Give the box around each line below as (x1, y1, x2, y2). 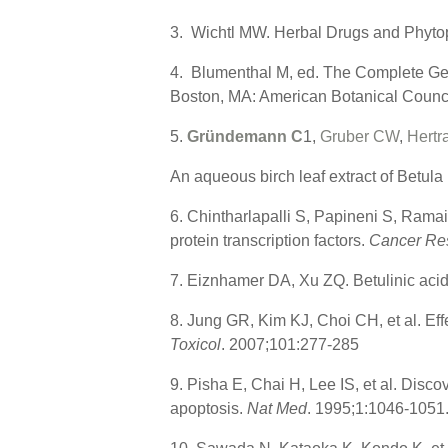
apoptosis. (169, 400, 247, 418)
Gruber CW (319, 128, 399, 146)
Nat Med (246, 400, 307, 418)
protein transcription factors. (169, 232, 369, 250)
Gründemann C (186, 128, 303, 146)
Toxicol (169, 336, 221, 354)
